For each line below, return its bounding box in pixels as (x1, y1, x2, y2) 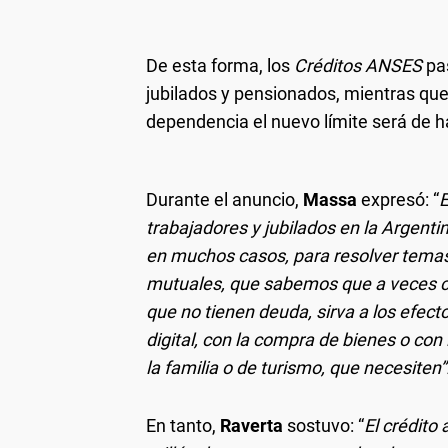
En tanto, (146, 414, 220, 436)
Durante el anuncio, (146, 188, 303, 210)
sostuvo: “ (283, 414, 364, 436)
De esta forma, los (146, 54, 294, 76)
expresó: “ (357, 188, 439, 210)
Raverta (220, 414, 283, 436)
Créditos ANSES (294, 54, 422, 76)
